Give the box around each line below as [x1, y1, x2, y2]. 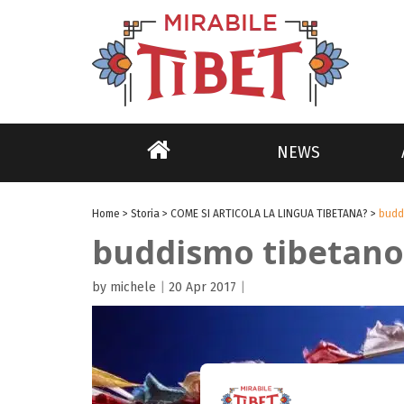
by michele [92, 280, 156, 295]
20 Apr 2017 [169, 280, 236, 295]
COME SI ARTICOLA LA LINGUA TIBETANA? [170, 207, 368, 220]
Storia [131, 207, 160, 220]
